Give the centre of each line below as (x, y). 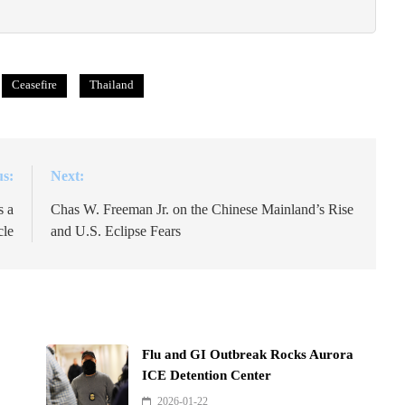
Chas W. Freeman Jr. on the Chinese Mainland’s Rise (202, 210)
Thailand (112, 85)
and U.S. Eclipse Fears (116, 231)
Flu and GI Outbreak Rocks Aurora (248, 355)
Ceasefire (34, 85)
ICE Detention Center (207, 376)
